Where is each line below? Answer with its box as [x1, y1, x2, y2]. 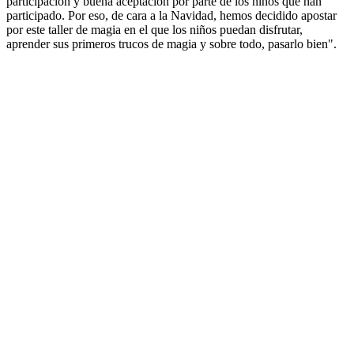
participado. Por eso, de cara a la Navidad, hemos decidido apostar [6, 9, 337, 23]
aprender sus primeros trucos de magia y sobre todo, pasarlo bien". [6, 37, 337, 51]
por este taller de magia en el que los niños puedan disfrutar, [6, 23, 303, 37]
